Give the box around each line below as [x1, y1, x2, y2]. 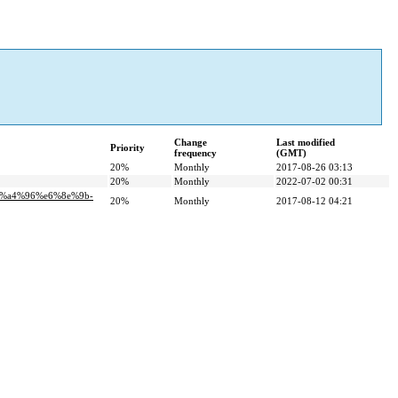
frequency [174, 147, 217, 159]
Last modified [276, 137, 335, 148]
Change [174, 137, 207, 148]
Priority [110, 142, 145, 154]
